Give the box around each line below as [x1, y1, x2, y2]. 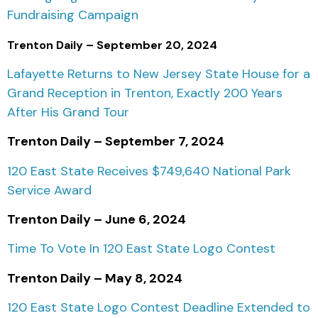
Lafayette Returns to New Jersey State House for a [7, 65, 310, 82]
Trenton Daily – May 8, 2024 [7, 269, 182, 287]
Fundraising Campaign [7, 6, 138, 24]
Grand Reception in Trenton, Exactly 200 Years [7, 84, 283, 102]
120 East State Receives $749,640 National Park [7, 162, 291, 180]
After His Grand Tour [7, 103, 129, 121]
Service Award [7, 181, 92, 199]
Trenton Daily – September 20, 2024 [7, 37, 220, 53]
